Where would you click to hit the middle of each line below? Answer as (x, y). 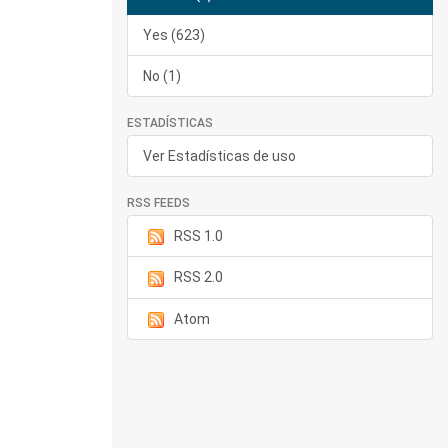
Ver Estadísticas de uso (219, 156)
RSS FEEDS (158, 203)
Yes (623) (174, 35)
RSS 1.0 (198, 236)
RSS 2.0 (198, 277)
